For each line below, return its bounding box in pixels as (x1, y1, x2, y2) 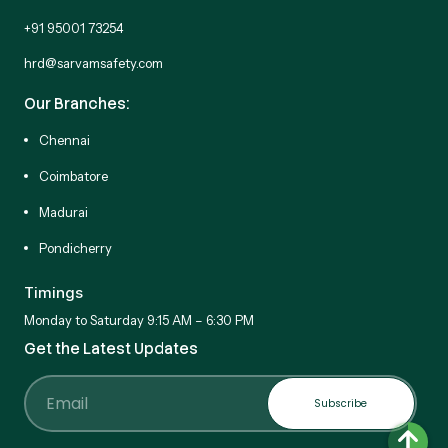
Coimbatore (39, 168, 108, 185)
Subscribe (314, 395, 368, 411)
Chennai (39, 132, 90, 149)
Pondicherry (39, 240, 112, 257)
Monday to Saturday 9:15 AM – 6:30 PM (24, 311, 254, 328)
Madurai (39, 204, 88, 221)
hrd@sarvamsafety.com (24, 54, 163, 71)
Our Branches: (24, 93, 129, 114)
